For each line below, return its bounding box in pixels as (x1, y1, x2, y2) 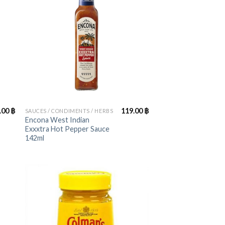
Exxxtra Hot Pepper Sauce (25, 124, 109, 133)
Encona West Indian (25, 115, 89, 124)
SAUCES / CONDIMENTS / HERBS (25, 107, 114, 114)
